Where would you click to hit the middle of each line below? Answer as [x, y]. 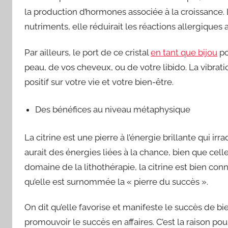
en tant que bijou [184, 52]
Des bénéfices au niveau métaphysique [113, 110]
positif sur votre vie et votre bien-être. [99, 82]
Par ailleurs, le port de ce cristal [88, 52]
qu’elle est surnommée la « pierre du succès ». [116, 181]
